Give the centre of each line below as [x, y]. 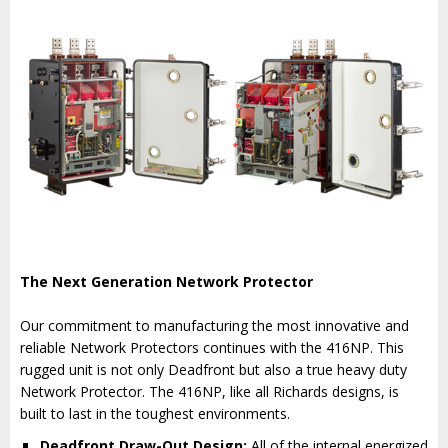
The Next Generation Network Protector [166, 282]
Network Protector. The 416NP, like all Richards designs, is [209, 392]
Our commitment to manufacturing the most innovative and [214, 326]
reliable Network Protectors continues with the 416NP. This [212, 348]
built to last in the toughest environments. [155, 414]
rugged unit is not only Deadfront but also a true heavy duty [213, 370]
